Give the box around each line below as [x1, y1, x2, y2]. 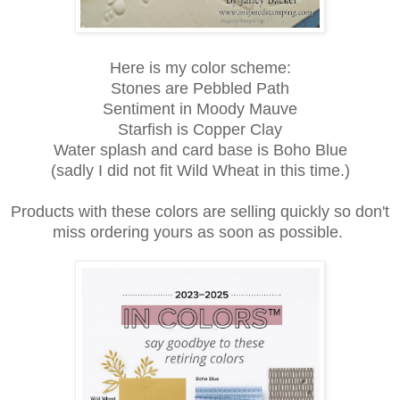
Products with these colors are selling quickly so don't [11, 202, 389, 221]
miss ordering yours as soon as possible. [53, 222, 347, 241]
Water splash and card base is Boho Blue [53, 140, 347, 159]
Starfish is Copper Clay [118, 120, 282, 138]
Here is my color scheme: [109, 58, 291, 77]
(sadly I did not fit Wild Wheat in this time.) [50, 161, 350, 179]
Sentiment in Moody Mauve [103, 99, 297, 118]
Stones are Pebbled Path [111, 79, 289, 97]
